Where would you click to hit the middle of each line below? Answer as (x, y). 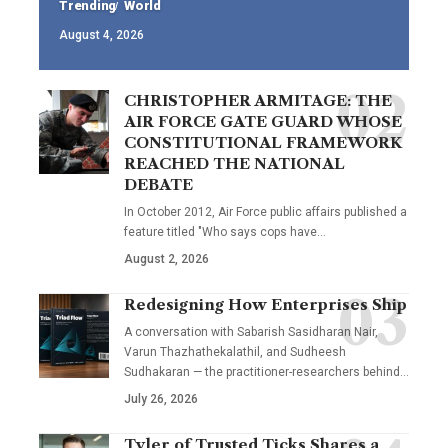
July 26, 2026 (161, 398)
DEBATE (158, 184)
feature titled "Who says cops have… (225, 231)
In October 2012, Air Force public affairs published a (265, 211)
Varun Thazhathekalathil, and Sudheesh (235, 351)
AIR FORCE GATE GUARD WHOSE (263, 121)
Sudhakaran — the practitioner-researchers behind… (266, 371)
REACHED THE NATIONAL (234, 163)
